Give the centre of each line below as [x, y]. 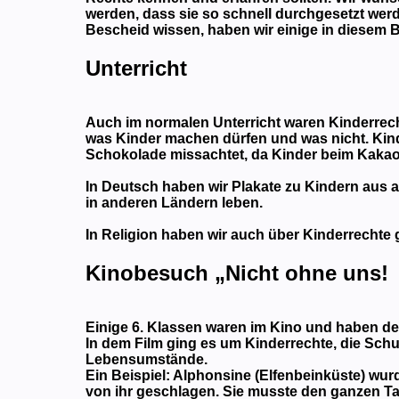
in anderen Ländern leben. [175, 203]
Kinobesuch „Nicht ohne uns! [237, 273]
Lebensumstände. [147, 359]
